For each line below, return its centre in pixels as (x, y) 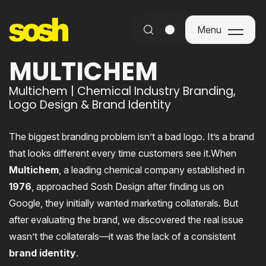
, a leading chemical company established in (152, 170)
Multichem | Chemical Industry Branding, (122, 91)
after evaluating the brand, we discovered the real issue (126, 220)
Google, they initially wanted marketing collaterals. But (123, 203)
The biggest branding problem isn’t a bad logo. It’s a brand (132, 137)
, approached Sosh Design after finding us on (128, 186)
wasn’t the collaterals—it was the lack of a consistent (122, 236)
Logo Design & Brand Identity (90, 105)
